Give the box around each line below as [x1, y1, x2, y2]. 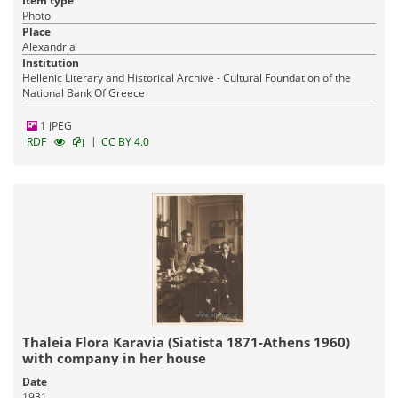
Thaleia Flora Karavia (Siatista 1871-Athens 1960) [22, 332, 350, 351]
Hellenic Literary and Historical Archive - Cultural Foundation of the [22, 69, 351, 85]
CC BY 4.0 [101, 133, 149, 149]
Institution [22, 54, 79, 70]
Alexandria [22, 38, 76, 54]
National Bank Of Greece [22, 84, 145, 100]
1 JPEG [37, 117, 72, 133]
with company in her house [22, 348, 206, 367]
